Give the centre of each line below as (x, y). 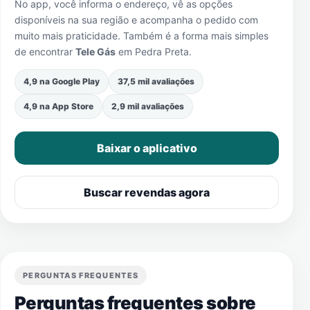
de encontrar (45, 52)
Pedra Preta (162, 52)
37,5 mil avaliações (156, 81)
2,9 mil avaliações (148, 106)
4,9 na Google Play (62, 81)
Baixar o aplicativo (147, 148)
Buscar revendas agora (147, 192)
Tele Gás (95, 52)
